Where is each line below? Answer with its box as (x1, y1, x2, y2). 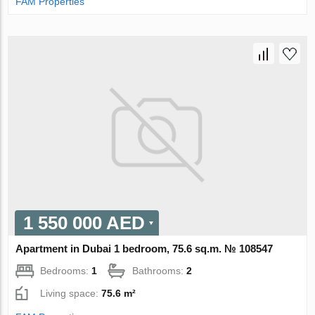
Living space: (40, 287, 102, 299)
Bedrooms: (40, 264, 92, 276)
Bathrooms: (132, 264, 187, 276)
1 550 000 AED (23, 212, 146, 233)
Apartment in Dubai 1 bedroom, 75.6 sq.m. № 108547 (15, 242, 274, 255)
